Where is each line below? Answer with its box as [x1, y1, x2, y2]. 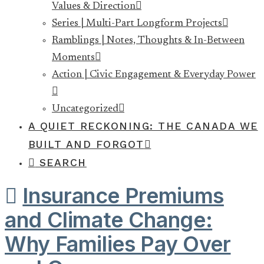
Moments [52, 52, 95, 63]
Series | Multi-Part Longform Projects [52, 18, 222, 29]
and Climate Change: [5, 207, 213, 233]
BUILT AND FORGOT [28, 138, 144, 150]
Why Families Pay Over [5, 231, 231, 258]
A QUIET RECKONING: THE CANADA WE [28, 120, 258, 132]
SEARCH [35, 156, 87, 169]
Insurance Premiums [22, 183, 224, 209]
